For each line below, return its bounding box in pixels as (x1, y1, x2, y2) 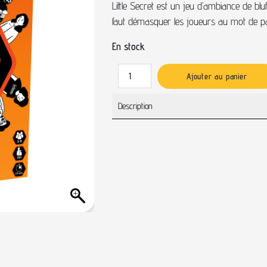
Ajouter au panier (187, 71, 247, 81)
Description (117, 101, 153, 111)
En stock (111, 40, 145, 53)
